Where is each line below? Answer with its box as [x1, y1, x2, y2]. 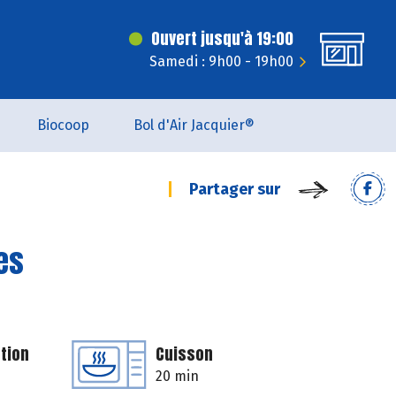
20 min [156, 368, 199, 385]
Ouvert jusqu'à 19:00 [151, 27, 293, 50]
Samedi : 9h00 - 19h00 [149, 53, 293, 70]
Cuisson [156, 342, 213, 366]
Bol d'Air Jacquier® [133, 117, 255, 133]
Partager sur [189, 179, 280, 199]
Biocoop [37, 117, 89, 133]
